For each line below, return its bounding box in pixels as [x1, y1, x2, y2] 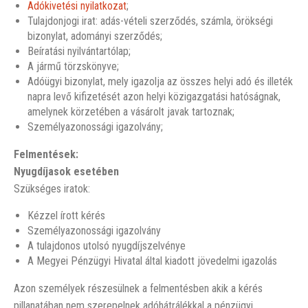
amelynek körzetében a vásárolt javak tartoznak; [27, 105, 234, 118]
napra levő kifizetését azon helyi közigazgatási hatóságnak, [27, 90, 280, 103]
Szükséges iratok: [14, 182, 90, 195]
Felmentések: [14, 148, 78, 161]
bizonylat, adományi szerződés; [27, 30, 162, 43]
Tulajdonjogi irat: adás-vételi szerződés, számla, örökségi [27, 14, 273, 27]
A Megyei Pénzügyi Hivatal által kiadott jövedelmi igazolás [27, 254, 277, 267]
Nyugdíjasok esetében [14, 165, 119, 178]
